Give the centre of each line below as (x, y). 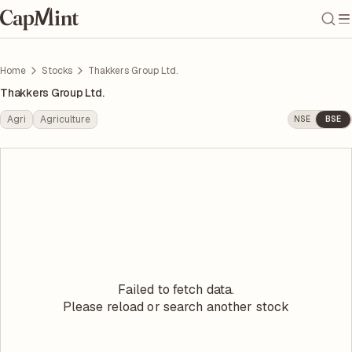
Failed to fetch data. (176, 289)
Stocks (57, 71)
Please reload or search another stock (176, 306)
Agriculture (65, 119)
